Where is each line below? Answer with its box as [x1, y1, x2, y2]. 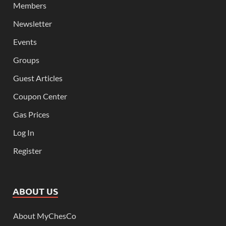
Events [13, 36, 37, 46]
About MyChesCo [13, 210, 76, 220]
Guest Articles [13, 73, 63, 83]
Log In [13, 127, 34, 137]
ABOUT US [13, 185, 58, 197]
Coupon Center [13, 91, 67, 101]
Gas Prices [13, 109, 49, 119]
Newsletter [13, 18, 52, 28]
